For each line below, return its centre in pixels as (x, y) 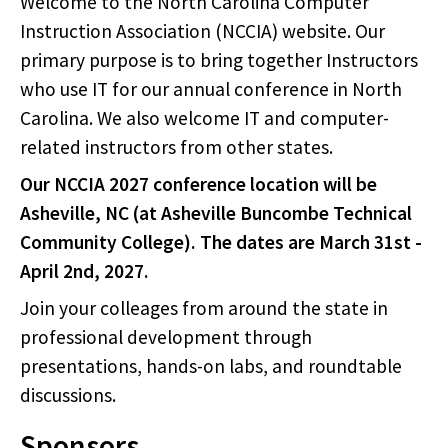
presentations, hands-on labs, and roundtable (211, 366)
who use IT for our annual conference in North (211, 89)
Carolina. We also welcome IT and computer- (204, 118)
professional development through (166, 337)
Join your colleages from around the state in (204, 308)
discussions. (68, 395)
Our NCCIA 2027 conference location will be (198, 184)
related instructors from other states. (176, 147)
